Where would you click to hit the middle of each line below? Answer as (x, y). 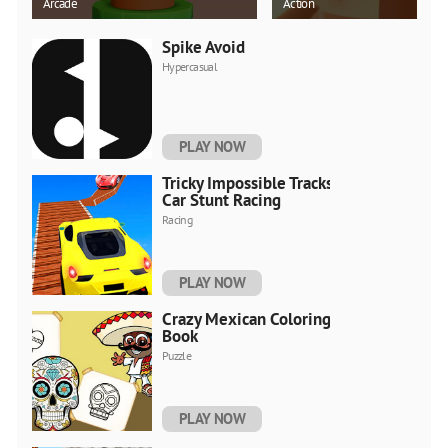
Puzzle (177, 355)
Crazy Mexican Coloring (246, 318)
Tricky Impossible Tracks (247, 182)
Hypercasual (189, 66)
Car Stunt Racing (221, 199)
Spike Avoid (203, 46)
